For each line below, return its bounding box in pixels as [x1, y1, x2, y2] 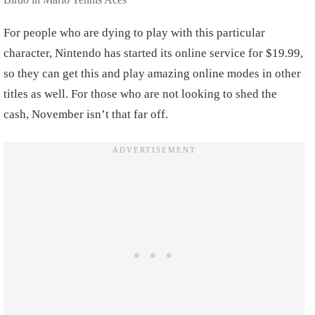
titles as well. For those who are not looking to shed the [4, 86, 277, 101]
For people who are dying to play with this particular [4, 25, 265, 39]
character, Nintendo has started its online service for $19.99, [4, 46, 303, 60]
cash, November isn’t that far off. [4, 107, 168, 121]
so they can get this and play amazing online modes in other [4, 66, 301, 80]
